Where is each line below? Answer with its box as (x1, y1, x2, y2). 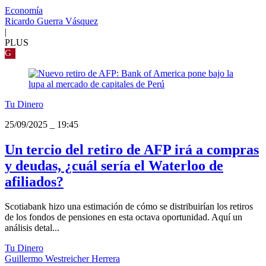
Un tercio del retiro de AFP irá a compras (5, 141, 259, 157)
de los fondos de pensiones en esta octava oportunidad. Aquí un (5, 212, 242, 223)
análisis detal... (5, 223, 59, 233)
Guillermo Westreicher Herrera (5, 254, 120, 264)
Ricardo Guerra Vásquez (5, 15, 98, 26)
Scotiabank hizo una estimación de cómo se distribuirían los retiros (5, 201, 253, 212)
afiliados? (5, 173, 64, 189)
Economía (5, 5, 43, 15)
